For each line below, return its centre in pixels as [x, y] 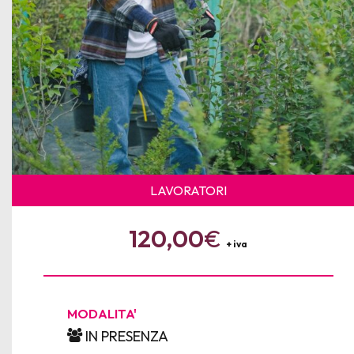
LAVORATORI [188, 190]
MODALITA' [102, 313]
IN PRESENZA [125, 336]
